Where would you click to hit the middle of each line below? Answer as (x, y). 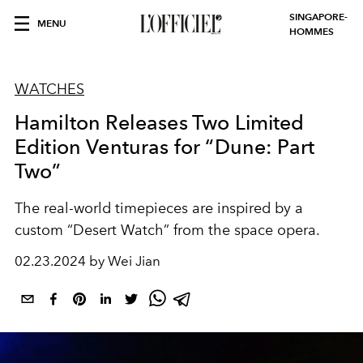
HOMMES (312, 31)
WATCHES (49, 89)
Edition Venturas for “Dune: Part (165, 147)
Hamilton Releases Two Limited (160, 122)
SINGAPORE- (318, 17)
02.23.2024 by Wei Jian (88, 261)
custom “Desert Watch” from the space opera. (167, 230)
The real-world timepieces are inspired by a (159, 208)
